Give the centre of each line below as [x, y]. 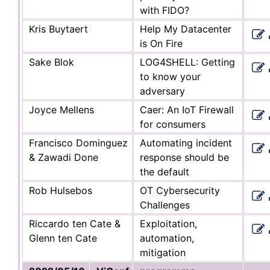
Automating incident [186, 143]
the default [165, 171]
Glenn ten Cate [63, 238]
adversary [162, 91]
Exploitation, [168, 223]
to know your [170, 76]
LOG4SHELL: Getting [187, 62]
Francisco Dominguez [78, 143]
